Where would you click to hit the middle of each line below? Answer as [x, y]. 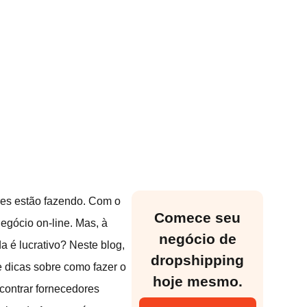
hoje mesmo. [197, 281]
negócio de [197, 238]
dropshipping [197, 260]
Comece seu [197, 217]
